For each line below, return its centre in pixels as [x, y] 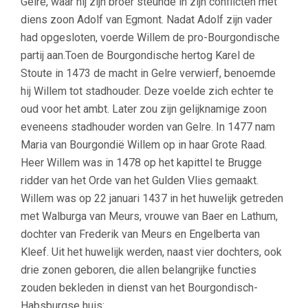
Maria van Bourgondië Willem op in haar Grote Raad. [144, 144]
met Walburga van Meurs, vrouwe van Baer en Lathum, [149, 216]
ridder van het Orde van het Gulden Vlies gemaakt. [140, 180]
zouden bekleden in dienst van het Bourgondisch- [139, 287]
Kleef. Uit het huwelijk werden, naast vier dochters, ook [151, 252]
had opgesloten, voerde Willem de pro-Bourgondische [150, 37]
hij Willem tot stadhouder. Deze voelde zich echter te [147, 91]
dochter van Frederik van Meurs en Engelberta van [140, 234]
